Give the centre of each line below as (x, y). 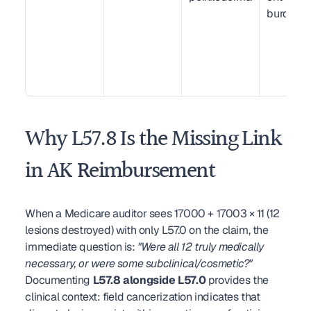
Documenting (59, 280)
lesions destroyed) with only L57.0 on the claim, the (147, 230)
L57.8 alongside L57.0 (149, 280)
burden (284, 14)
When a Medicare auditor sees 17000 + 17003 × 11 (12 (152, 213)
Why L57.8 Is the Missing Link (153, 140)
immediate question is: (82, 247)
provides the (237, 280)
